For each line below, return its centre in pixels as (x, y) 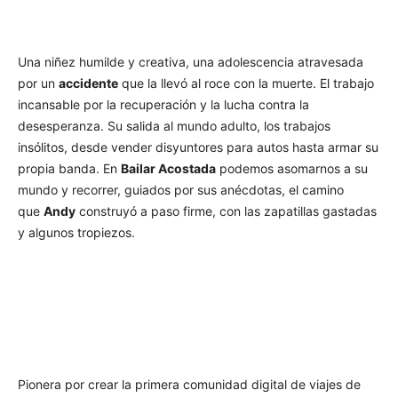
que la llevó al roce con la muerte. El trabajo (246, 84)
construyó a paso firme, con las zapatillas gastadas (226, 211)
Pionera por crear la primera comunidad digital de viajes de (189, 385)
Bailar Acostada (168, 169)
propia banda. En (69, 169)
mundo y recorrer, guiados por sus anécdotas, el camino (181, 190)
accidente (88, 84)
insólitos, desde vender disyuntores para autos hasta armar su (198, 147)
